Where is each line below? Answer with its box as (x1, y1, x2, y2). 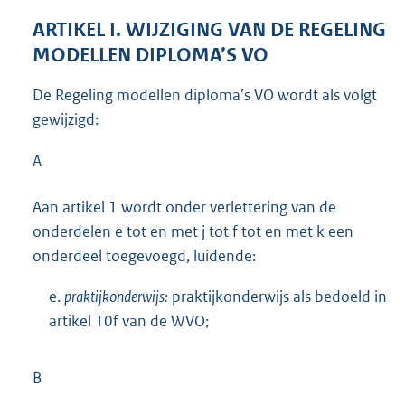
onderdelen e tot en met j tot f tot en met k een (33, 221, 353, 241)
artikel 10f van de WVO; (49, 310, 209, 331)
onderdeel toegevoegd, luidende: (33, 245, 256, 266)
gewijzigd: (33, 109, 99, 130)
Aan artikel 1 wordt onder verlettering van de (33, 196, 336, 217)
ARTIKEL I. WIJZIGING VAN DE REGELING (33, 18, 386, 42)
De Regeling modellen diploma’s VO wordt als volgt (33, 85, 377, 106)
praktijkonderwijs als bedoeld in (171, 286, 387, 306)
